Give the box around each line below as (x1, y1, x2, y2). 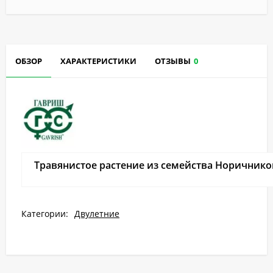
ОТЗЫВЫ (155, 55, 191, 66)
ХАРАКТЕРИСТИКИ (60, 55, 136, 66)
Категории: (21, 207, 68, 219)
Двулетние (74, 207, 119, 219)
